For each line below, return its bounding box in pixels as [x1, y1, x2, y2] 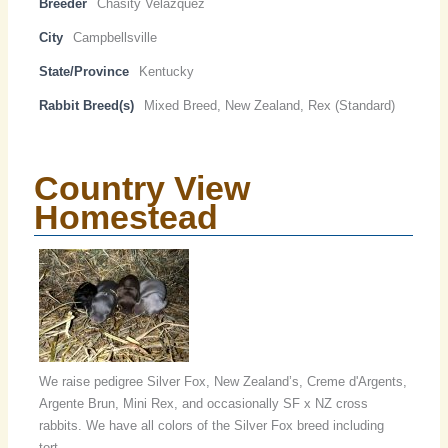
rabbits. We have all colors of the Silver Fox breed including [39, 418, 385, 434]
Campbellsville [73, 30, 158, 46]
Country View [34, 169, 251, 208]
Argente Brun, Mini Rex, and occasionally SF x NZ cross [39, 396, 369, 412]
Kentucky [139, 64, 195, 80]
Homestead [34, 198, 219, 237]
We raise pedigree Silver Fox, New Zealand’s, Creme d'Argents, [39, 374, 408, 390]
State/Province [39, 64, 130, 80]
